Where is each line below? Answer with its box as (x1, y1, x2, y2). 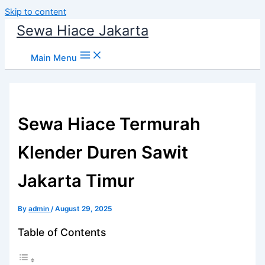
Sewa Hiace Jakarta (17, 22, 148, 39)
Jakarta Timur (18, 170, 135, 191)
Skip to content (5, 7, 66, 17)
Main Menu (31, 53, 77, 63)
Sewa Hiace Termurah (18, 113, 201, 134)
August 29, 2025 (55, 204, 112, 213)
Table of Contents (18, 226, 106, 239)
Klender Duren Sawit (18, 141, 189, 163)
